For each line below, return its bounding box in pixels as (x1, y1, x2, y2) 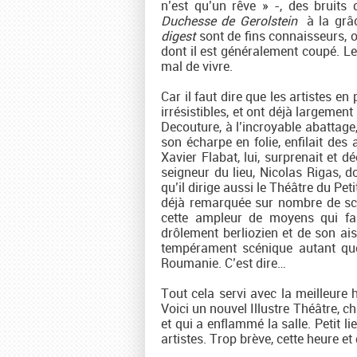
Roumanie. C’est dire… (161, 254, 286, 272)
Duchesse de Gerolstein (161, 12, 297, 29)
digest (161, 27, 195, 45)
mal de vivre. (161, 57, 236, 75)
